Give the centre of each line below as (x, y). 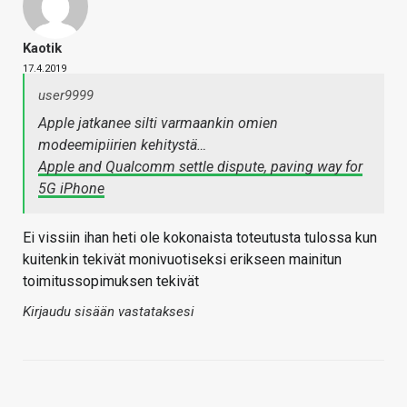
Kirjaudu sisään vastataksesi (109, 312)
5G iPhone (71, 189)
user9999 (66, 96)
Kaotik (42, 49)
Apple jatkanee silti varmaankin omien (158, 124)
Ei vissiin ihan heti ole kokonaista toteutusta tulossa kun (200, 238)
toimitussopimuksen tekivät (111, 282)
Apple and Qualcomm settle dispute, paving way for (200, 167)
